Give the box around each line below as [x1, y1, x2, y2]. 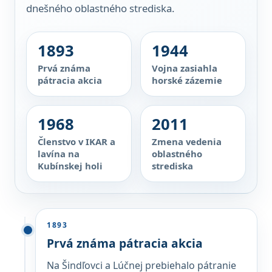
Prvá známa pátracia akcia [47, 235, 203, 251]
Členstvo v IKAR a [38, 135, 115, 148]
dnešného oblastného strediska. [26, 1, 175, 15]
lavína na [38, 148, 80, 160]
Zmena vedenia [152, 135, 222, 148]
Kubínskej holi [38, 160, 103, 172]
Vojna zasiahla [152, 62, 217, 74]
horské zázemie [152, 74, 222, 86]
